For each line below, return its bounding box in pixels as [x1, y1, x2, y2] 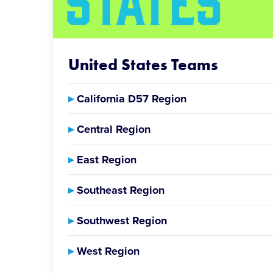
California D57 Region [74, 92, 186, 105]
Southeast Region [74, 183, 165, 197]
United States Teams [68, 54, 218, 75]
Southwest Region [74, 214, 167, 227]
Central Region [74, 122, 151, 136]
